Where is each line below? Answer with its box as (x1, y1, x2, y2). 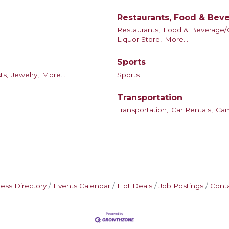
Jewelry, (11, 70, 39, 79)
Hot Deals (117, 181, 152, 190)
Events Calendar (53, 181, 110, 190)
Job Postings (159, 181, 203, 190)
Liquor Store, (117, 35, 162, 43)
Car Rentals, (171, 105, 213, 114)
